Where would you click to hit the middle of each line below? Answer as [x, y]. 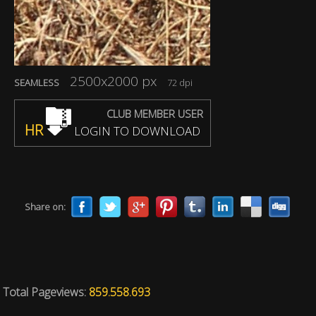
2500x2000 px [113, 81]
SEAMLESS [37, 83]
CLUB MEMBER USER [155, 114]
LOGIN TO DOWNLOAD [136, 131]
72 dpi [175, 83]
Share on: [45, 207]
